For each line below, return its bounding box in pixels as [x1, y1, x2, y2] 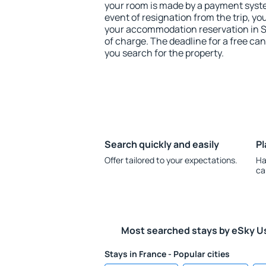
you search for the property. [104, 46, 224, 59]
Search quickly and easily [104, 138, 219, 151]
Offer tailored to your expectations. [104, 154, 237, 166]
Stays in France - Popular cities [104, 248, 230, 259]
